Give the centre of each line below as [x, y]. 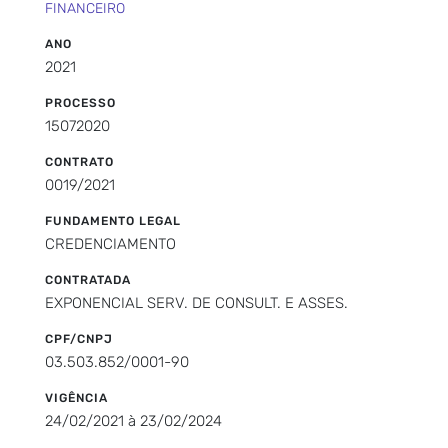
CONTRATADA [88, 279]
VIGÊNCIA [76, 397]
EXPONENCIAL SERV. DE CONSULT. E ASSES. [196, 302]
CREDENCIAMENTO [110, 243]
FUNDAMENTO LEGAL [113, 220]
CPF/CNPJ [79, 338]
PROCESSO [80, 102]
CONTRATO [79, 161]
